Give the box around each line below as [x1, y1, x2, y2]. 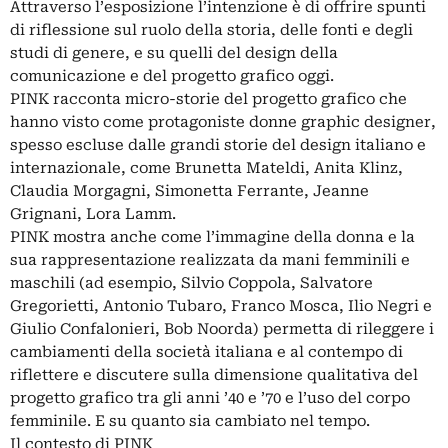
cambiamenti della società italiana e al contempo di [10, 343, 403, 362]
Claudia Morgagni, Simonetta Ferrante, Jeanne [10, 182, 369, 201]
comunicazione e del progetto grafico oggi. [10, 67, 334, 86]
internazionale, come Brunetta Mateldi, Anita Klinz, [10, 159, 403, 178]
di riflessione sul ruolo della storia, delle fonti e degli [10, 21, 413, 40]
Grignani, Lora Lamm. [10, 205, 176, 224]
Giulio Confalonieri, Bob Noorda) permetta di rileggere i [10, 320, 434, 339]
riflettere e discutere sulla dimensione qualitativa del [10, 366, 418, 385]
